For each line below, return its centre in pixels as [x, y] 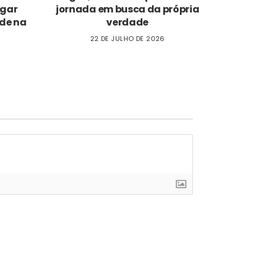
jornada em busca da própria [128, 9]
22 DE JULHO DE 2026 [127, 39]
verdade [128, 22]
